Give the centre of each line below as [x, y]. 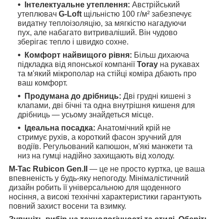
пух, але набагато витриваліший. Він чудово [98, 32]
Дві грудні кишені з [157, 96]
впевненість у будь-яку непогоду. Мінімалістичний [99, 178]
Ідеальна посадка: [60, 128]
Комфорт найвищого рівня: [78, 55]
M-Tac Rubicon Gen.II [48, 169]
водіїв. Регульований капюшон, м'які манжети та [105, 146]
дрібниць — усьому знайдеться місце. [86, 114]
